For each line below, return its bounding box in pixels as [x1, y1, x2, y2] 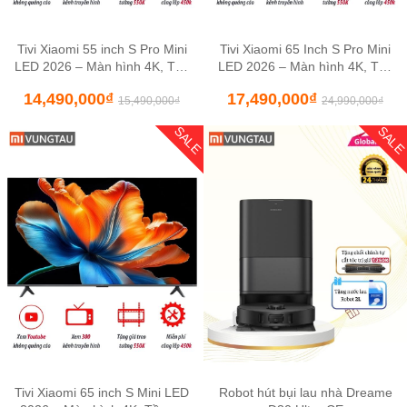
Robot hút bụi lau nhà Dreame [218, 385, 392, 400]
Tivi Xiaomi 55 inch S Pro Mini [16, 42, 187, 56]
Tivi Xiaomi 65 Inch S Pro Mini [220, 42, 391, 56]
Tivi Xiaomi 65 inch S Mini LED [15, 385, 189, 400]
